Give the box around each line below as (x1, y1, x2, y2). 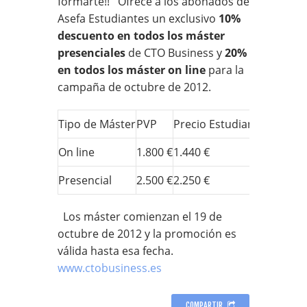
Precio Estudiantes (173, 116, 270, 132)
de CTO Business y (125, 45, 225, 60)
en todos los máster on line (58, 62, 206, 77)
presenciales (58, 45, 125, 60)
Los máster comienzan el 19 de (58, 208, 222, 224)
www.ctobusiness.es (58, 260, 162, 275)
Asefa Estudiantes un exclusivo (58, 10, 219, 26)
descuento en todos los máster (58, 27, 225, 43)
